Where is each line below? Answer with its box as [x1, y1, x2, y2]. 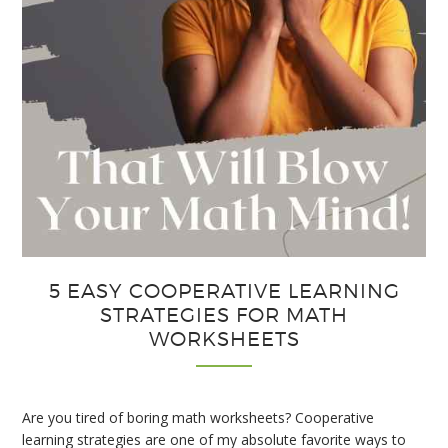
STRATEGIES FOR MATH [100, 303, 348, 328]
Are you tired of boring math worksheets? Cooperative [22, 408, 375, 428]
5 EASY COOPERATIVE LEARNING [48, 279, 400, 304]
